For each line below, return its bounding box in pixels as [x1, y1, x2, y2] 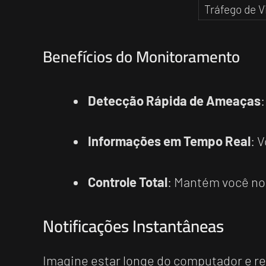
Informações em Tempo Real [88, 133, 251, 149]
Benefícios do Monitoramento [43, 42, 240, 72]
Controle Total [88, 173, 167, 189]
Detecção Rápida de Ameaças [88, 92, 261, 108]
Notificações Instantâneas [43, 210, 224, 242]
